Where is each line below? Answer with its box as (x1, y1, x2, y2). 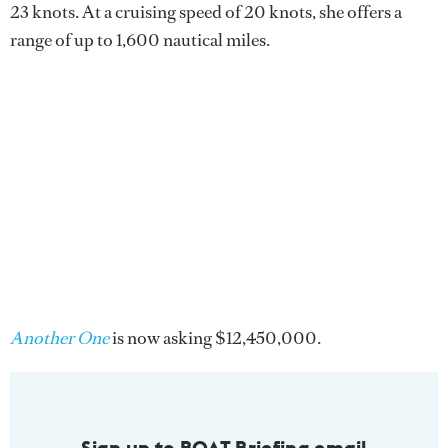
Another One (10, 326, 109, 350)
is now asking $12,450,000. (109, 326, 321, 350)
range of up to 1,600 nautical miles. (10, 28, 270, 52)
